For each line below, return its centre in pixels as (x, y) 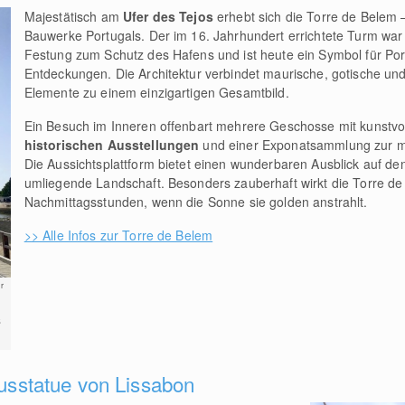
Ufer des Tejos (168, 16)
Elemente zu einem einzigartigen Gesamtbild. (156, 92)
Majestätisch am (73, 16)
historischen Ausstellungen (112, 144)
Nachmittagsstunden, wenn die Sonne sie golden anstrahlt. (198, 201)
